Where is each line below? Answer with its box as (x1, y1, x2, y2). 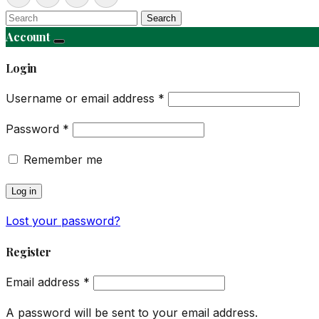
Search (147, 13, 176, 23)
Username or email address (6, 91, 158, 105)
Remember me (23, 152, 103, 167)
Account (6, 29, 50, 44)
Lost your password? (6, 214, 120, 228)
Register (6, 244, 51, 259)
